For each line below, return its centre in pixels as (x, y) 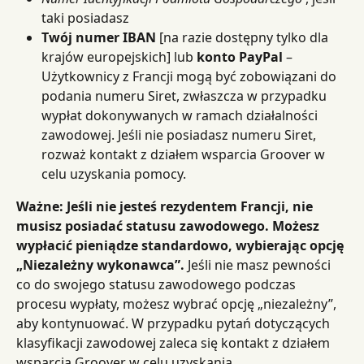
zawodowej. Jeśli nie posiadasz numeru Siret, (180, 134)
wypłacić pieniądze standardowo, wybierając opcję (182, 245)
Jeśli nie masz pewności (259, 264)
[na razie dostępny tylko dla (244, 37)
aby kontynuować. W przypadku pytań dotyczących (175, 323)
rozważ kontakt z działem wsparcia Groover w (185, 154)
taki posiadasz (85, 17)
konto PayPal (240, 56)
